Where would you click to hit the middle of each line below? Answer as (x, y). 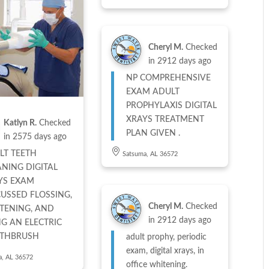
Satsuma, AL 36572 (150, 154)
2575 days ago (39, 137)
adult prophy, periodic (166, 237)
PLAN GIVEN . (153, 134)
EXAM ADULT (139, 92)
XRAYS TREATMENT (165, 120)
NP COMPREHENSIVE (168, 78)
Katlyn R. (20, 123)
